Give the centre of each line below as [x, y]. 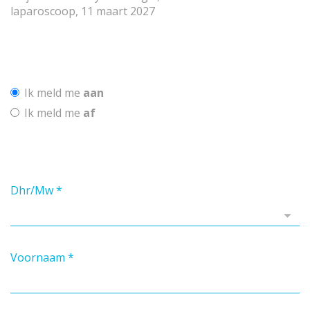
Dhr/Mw [32, 191]
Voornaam [38, 258]
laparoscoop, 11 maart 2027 [83, 11]
